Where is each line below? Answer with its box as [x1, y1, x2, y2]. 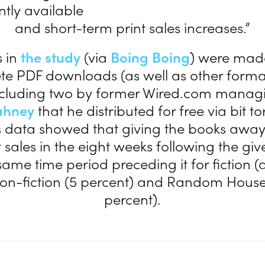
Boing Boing [111, 47, 190, 67]
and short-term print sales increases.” [14, 17, 250, 37]
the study [21, 47, 81, 67]
